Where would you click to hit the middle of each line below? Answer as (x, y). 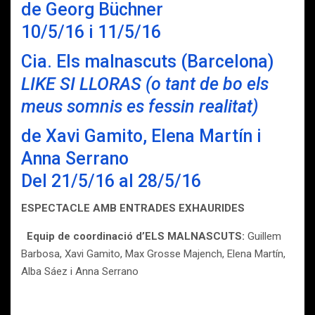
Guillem (264, 236)
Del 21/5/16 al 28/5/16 (111, 181)
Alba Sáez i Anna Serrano (80, 271)
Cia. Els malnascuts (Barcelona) (147, 62)
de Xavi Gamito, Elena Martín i (141, 136)
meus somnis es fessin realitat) (140, 107)
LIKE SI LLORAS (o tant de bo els (145, 84)
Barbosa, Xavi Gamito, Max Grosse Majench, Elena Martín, (153, 254)
